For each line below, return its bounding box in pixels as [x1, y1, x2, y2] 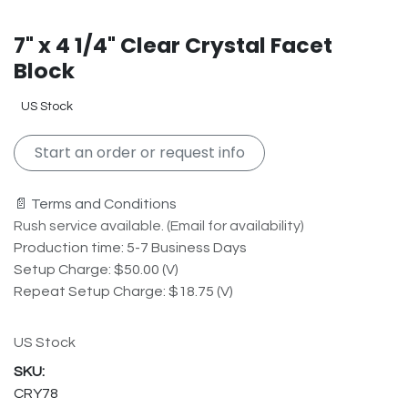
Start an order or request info [34, 141, 245, 163]
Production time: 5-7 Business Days [14, 240, 247, 256]
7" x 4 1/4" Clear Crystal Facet [14, 29, 332, 60]
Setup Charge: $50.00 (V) [14, 262, 178, 278]
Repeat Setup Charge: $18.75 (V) [14, 284, 233, 300]
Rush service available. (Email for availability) [14, 219, 304, 234]
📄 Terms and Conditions [14, 197, 177, 212]
